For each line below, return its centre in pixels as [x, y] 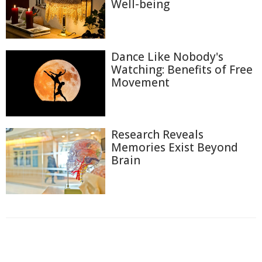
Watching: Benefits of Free [182, 69]
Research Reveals [157, 135]
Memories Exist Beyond [175, 148]
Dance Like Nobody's [167, 56]
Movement [140, 82]
